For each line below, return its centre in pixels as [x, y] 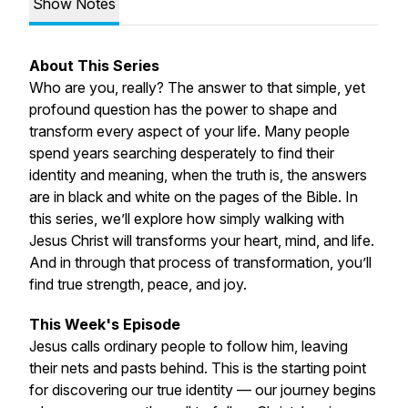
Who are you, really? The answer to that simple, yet [197, 87]
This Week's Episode [105, 324]
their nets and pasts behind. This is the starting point [198, 368]
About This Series [94, 66]
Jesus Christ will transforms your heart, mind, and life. [202, 240]
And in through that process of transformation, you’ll [200, 262]
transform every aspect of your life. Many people [189, 131]
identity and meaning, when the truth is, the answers [198, 175]
